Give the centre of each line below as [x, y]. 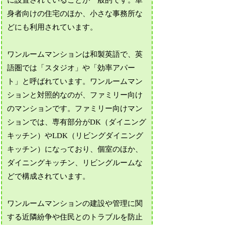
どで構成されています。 [49, 176]
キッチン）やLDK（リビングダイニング [75, 135]
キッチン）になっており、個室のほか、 [75, 149]
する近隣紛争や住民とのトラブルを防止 [75, 217]
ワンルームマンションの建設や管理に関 [75, 203]
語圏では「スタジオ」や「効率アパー [71, 68]
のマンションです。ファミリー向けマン [75, 108]
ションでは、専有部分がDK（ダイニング [77, 122]
